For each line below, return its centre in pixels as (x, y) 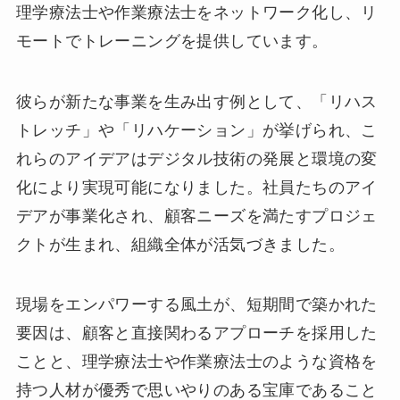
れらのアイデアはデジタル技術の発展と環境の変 (196, 158)
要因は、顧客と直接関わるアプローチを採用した (196, 333)
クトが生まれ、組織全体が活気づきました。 (180, 244)
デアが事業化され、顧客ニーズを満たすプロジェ (196, 216)
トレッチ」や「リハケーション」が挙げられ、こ (196, 130)
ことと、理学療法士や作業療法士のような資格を (196, 362)
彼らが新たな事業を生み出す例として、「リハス (196, 101)
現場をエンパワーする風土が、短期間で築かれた (196, 305)
